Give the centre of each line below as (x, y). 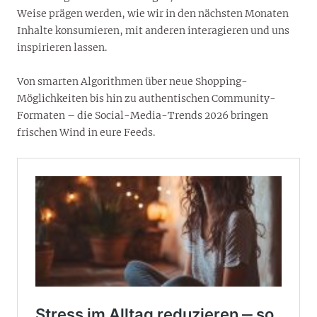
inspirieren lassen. (62, 47)
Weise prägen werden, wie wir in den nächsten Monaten (153, 13)
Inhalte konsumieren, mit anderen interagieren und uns (153, 30)
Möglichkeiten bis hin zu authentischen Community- (146, 98)
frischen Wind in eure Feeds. (86, 132)
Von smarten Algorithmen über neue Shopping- (132, 81)
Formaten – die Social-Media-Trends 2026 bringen (143, 115)
